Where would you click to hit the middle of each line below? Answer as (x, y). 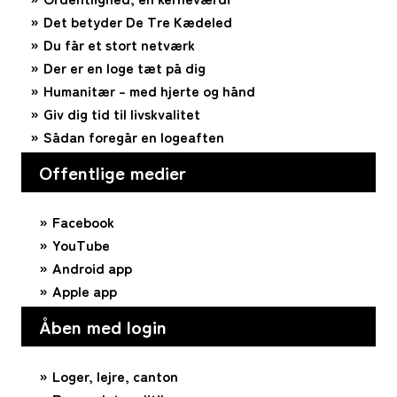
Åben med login (103, 327)
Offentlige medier (113, 172)
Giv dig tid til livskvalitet (122, 114)
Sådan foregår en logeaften (134, 137)
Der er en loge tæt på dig (125, 68)
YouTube (81, 245)
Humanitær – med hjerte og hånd (149, 91)
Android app (92, 268)
